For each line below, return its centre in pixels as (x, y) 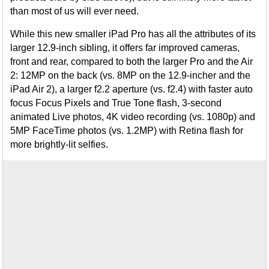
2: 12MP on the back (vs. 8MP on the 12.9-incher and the (131, 76)
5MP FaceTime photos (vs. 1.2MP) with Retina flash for (127, 131)
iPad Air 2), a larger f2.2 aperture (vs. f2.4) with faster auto (132, 89)
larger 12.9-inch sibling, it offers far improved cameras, (125, 48)
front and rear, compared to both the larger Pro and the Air (132, 62)
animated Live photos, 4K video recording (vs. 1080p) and (133, 117)
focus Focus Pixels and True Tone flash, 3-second (116, 103)
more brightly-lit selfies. (59, 145)
